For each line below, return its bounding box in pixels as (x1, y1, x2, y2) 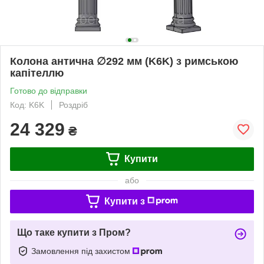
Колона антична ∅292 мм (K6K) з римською (10, 55, 238, 67)
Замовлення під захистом (31, 246, 133, 256)
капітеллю (10, 67, 64, 79)
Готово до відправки (10, 85, 87, 95)
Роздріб (59, 100, 88, 110)
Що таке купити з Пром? (17, 227, 131, 237)
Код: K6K (10, 100, 44, 110)
